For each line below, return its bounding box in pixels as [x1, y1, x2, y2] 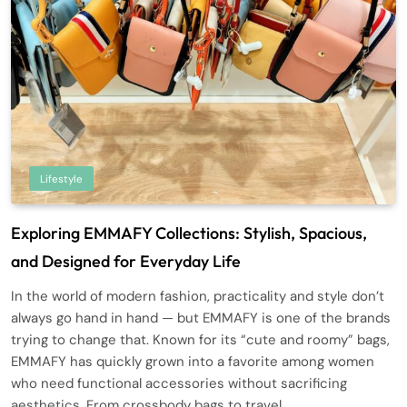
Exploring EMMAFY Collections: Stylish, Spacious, [11, 222, 367, 243]
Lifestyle [40, 171, 83, 186]
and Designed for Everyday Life [11, 250, 241, 272]
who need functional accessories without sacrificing [11, 373, 347, 392]
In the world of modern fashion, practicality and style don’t [11, 286, 384, 305]
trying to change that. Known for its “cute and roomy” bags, [11, 330, 390, 349]
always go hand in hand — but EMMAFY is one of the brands [11, 308, 391, 327]
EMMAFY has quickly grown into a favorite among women [11, 352, 374, 371]
